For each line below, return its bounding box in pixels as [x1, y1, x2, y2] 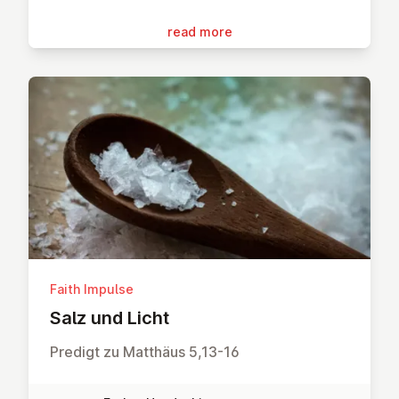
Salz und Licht [50, 307, 169, 330]
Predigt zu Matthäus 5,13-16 [50, 343, 240, 362]
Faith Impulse [50, 281, 134, 297]
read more [167, 24, 232, 40]
